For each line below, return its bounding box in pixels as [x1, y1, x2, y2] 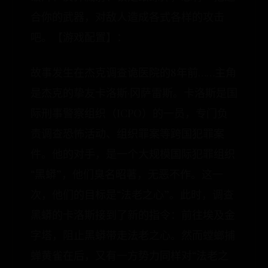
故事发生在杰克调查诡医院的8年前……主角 [31, 65, 236, 80]
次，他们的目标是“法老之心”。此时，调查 [31, 187, 234, 202]
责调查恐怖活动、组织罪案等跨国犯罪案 [31, 126, 224, 141]
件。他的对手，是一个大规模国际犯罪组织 [31, 147, 235, 161]
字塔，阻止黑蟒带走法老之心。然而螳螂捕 [31, 228, 235, 242]
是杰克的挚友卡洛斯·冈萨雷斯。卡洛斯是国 [31, 86, 237, 100]
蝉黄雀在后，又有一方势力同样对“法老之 [31, 248, 229, 263]
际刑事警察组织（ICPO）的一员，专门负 [31, 106, 228, 120]
